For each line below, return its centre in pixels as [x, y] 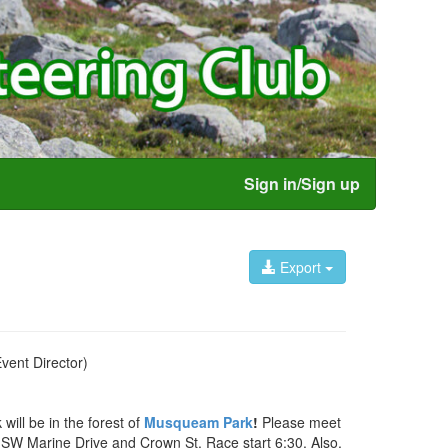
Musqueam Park [198, 421]
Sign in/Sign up [302, 183]
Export [300, 266]
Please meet [299, 421]
